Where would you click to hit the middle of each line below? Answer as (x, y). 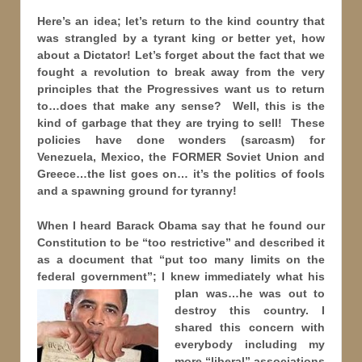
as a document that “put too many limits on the (181, 260)
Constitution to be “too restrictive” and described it (181, 243)
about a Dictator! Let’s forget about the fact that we (181, 55)
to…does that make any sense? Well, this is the (181, 105)
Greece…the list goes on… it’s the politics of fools (181, 173)
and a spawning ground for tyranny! (137, 190)
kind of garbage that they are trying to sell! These (181, 122)
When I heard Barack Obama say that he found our (181, 226)
